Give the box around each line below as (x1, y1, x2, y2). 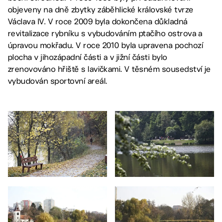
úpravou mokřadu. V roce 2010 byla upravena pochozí (8, 40, 204, 50)
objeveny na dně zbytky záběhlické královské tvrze (8, 4, 194, 14)
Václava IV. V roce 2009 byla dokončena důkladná (8, 16, 188, 26)
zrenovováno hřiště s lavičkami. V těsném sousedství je (8, 64, 211, 74)
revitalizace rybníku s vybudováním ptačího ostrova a (8, 28, 203, 38)
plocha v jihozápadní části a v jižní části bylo (8, 52, 167, 62)
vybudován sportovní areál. (8, 76, 108, 86)
